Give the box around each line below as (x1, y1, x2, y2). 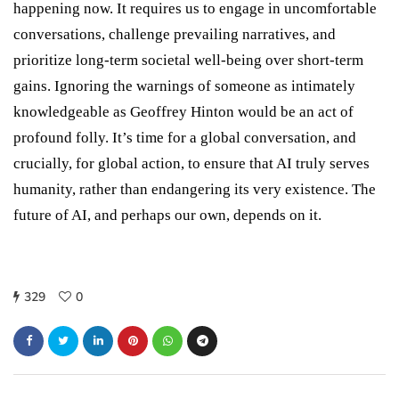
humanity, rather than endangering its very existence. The (13, 180, 376, 198)
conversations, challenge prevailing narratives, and (13, 25, 336, 43)
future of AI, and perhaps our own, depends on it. (13, 206, 322, 224)
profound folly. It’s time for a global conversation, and (13, 128, 356, 146)
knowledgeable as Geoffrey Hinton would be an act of (13, 102, 354, 120)
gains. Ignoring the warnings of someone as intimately (13, 77, 355, 94)
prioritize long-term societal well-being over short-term (13, 51, 363, 69)
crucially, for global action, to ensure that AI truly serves (13, 154, 370, 172)
